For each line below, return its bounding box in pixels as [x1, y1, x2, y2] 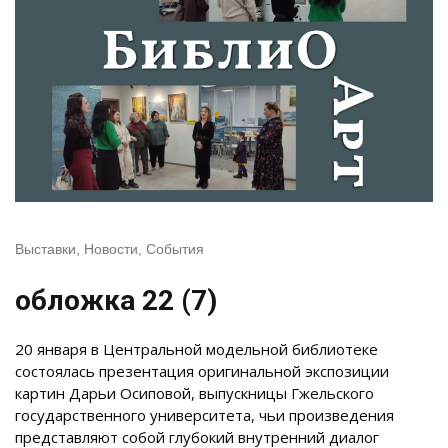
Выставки [15, 241, 76, 258]
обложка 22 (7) [15, 284, 217, 318]
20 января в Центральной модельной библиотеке [15, 339, 378, 360]
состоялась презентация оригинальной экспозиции [15, 361, 389, 382]
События [146, 241, 204, 258]
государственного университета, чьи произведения [15, 405, 394, 426]
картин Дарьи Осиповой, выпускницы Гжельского [15, 383, 374, 404]
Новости [84, 241, 138, 258]
